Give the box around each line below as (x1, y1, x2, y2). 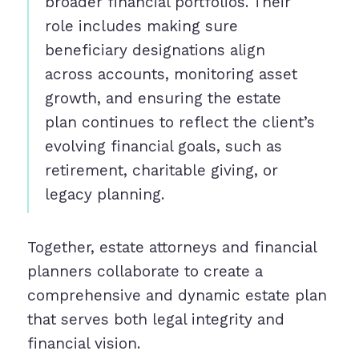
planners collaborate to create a (26, 262, 263, 281)
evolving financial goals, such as (44, 137, 282, 156)
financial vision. (26, 334, 140, 353)
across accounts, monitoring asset (44, 65, 297, 84)
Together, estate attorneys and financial (26, 238, 317, 257)
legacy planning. (44, 185, 164, 204)
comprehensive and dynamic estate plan (26, 286, 327, 305)
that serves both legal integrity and (26, 310, 284, 329)
